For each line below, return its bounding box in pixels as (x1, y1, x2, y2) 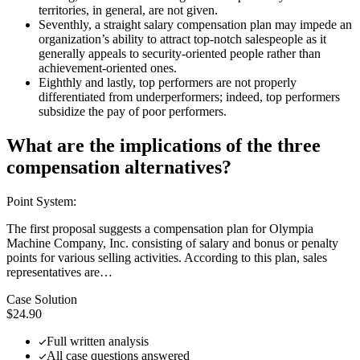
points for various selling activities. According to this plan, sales (6, 251, 327, 265)
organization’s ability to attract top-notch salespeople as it (39, 32, 326, 47)
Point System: (6, 194, 76, 209)
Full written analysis (47, 334, 149, 349)
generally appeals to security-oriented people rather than (39, 47, 321, 61)
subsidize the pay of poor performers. (39, 104, 227, 119)
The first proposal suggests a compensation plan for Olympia (6, 222, 313, 236)
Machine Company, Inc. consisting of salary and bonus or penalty (6, 236, 338, 251)
